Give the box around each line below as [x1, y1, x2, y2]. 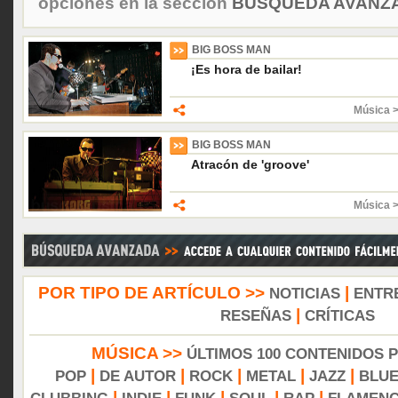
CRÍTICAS [304, 307, 375, 324]
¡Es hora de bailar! [191, 62, 302, 76]
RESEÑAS [219, 307, 291, 324]
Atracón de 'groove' [191, 157, 309, 171]
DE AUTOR [99, 368, 176, 385]
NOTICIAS [268, 285, 340, 302]
